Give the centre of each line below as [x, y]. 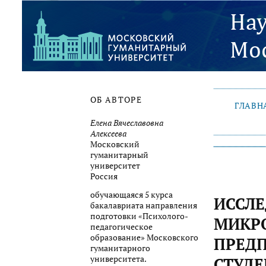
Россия [104, 176]
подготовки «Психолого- [139, 216]
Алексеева [108, 133]
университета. [118, 259]
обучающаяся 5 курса [132, 195]
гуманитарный [119, 155]
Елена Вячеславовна [127, 123]
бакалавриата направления [144, 206]
